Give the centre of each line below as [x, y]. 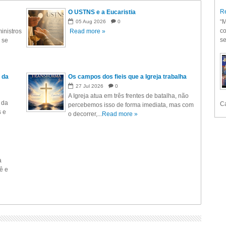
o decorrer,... [85, 114]
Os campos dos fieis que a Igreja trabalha [128, 77]
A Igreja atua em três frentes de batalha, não [129, 96]
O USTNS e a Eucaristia [102, 12]
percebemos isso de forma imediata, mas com [131, 105]
